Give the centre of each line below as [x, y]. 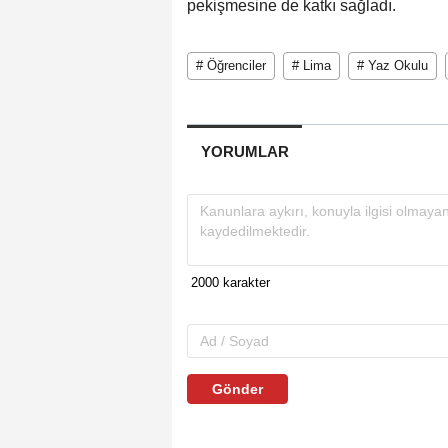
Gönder [237, 388]
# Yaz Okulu [392, 65]
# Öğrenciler [231, 65]
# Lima [311, 65]
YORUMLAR [244, 151]
